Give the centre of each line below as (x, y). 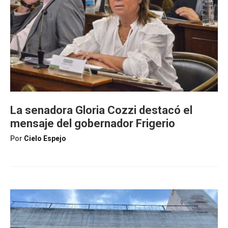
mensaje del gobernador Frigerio (93, 123)
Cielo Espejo (45, 138)
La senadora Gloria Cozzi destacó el (101, 110)
